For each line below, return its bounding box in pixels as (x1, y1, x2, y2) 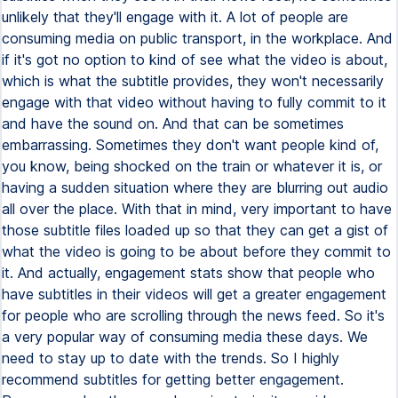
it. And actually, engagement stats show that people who (2, 264, 375, 282)
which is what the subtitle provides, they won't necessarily (2, 72, 384, 90)
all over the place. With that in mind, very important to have (2, 200, 392, 218)
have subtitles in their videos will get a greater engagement (2, 285, 386, 303)
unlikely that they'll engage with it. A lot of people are (2, 8, 348, 26)
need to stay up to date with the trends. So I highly (2, 349, 339, 367)
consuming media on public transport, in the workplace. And (2, 29, 393, 47)
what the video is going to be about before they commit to (2, 243, 391, 260)
